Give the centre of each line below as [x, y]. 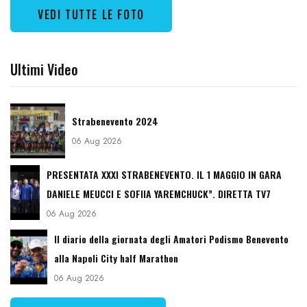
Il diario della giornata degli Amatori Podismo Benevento [171, 239]
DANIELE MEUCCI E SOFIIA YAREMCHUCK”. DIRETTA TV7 [159, 194]
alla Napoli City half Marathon [116, 258]
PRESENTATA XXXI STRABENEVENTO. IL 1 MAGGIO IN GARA [164, 175]
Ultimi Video [44, 70]
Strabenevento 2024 [115, 121]
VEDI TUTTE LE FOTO [91, 15]
